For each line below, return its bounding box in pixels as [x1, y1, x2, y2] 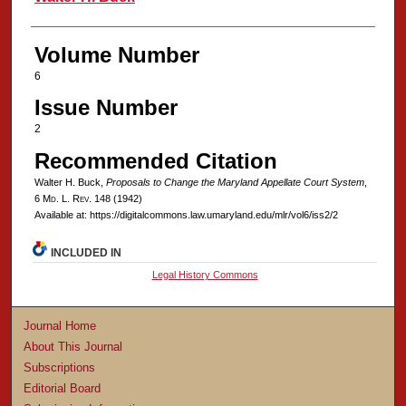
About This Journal [24, 340, 123, 354]
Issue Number [34, 95, 178, 121]
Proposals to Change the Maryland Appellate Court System [105, 176, 364, 188]
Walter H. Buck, [34, 176, 106, 188]
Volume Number [34, 42, 199, 67]
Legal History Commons [151, 269, 258, 281]
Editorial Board [24, 382, 101, 396]
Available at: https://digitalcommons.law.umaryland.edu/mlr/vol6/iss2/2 [34, 208, 338, 220]
